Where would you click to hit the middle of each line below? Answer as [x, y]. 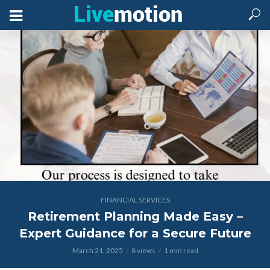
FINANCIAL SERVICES [135, 200]
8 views [143, 250]
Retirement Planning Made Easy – [135, 216]
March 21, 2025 [97, 250]
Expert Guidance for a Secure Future [135, 233]
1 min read [181, 250]
